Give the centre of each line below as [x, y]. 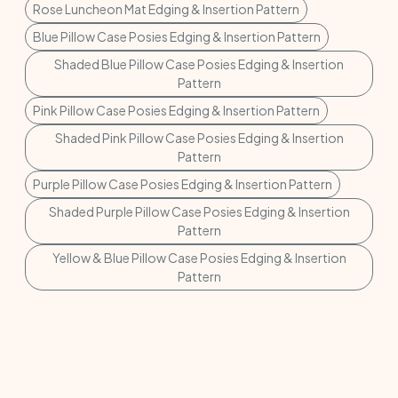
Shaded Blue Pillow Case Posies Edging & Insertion [199, 64]
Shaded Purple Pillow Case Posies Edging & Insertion [199, 212]
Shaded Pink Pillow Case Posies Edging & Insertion [199, 138]
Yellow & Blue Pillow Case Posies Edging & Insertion [199, 258]
